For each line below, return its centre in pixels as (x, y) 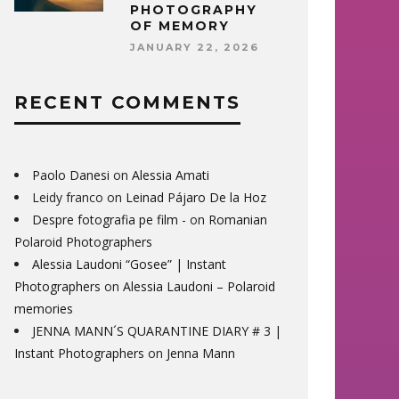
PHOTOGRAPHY (194, 10)
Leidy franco (68, 197)
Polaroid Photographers (83, 241)
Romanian (238, 219)
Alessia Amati (171, 175)
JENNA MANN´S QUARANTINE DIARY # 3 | (157, 330)
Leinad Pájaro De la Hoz (196, 197)
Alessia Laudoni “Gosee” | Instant (129, 264)
